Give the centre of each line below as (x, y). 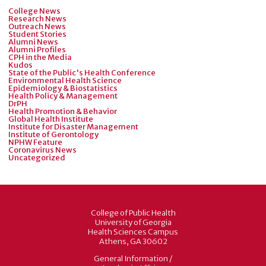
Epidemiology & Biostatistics (63, 88)
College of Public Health (133, 213)
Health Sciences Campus (133, 232)
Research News (37, 18)
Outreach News (37, 26)
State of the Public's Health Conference (82, 72)
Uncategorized (37, 157)
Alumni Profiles (37, 49)
